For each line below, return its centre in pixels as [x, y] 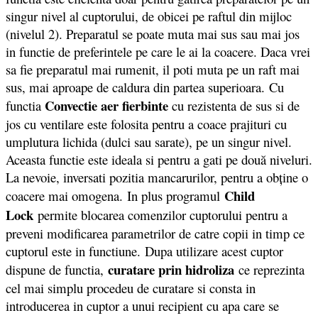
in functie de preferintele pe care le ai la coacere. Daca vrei [158, 52]
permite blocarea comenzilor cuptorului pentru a [163, 215]
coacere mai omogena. [64, 196]
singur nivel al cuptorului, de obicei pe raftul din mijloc [149, 16]
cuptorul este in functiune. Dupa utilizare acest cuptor [144, 251]
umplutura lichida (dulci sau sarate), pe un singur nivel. [149, 142]
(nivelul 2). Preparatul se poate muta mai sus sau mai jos [153, 34]
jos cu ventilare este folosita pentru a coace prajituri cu [146, 124]
